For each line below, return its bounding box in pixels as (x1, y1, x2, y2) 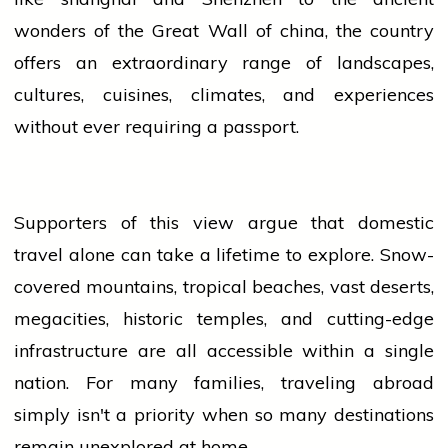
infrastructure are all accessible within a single (14, 339, 434, 363)
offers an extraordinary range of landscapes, (14, 51, 434, 75)
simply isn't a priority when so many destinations (14, 403, 434, 427)
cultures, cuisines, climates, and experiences (14, 83, 434, 107)
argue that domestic (234, 211, 434, 235)
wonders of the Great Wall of (14, 19, 280, 43)
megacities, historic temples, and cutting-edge (14, 307, 434, 331)
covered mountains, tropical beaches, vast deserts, (14, 275, 434, 299)
